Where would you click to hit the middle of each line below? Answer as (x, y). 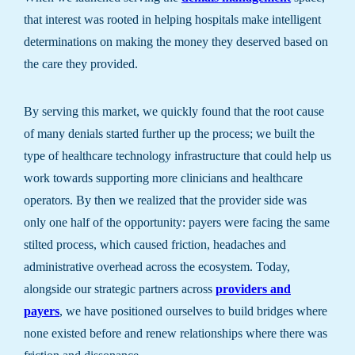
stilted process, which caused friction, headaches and (155, 244)
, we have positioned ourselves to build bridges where (193, 311)
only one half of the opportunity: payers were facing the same (177, 222)
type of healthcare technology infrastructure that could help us (177, 156)
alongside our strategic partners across (120, 289)
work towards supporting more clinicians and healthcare (163, 178)
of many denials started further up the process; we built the (169, 134)
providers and (253, 289)
